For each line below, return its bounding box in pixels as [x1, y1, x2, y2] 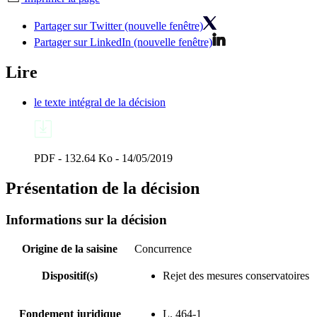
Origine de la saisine [22, 243, 117, 255]
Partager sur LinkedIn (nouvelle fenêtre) [34, 35, 212, 48]
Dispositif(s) [42, 270, 98, 282]
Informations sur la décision [6, 212, 167, 227]
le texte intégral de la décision [34, 96, 166, 108]
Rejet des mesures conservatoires [163, 270, 309, 282]
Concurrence [134, 243, 192, 255]
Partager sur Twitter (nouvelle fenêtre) [34, 19, 203, 32]
